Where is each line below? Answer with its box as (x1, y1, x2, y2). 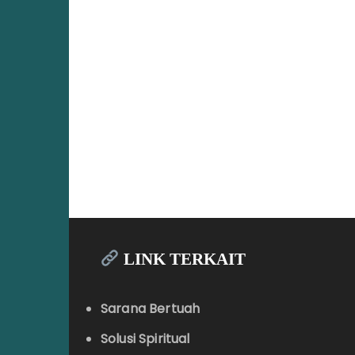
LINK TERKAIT (119, 250, 246, 269)
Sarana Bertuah (101, 300, 200, 319)
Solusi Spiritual (101, 330, 190, 349)
